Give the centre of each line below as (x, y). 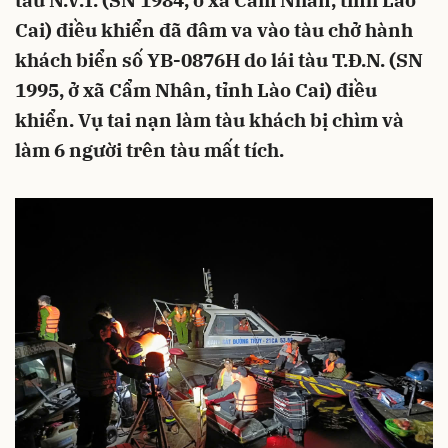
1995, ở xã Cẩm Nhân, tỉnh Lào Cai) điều (196, 90)
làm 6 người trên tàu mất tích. (149, 150)
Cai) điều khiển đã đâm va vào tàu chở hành (214, 30)
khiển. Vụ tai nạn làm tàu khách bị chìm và (209, 120)
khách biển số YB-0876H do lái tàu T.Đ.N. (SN (219, 60)
